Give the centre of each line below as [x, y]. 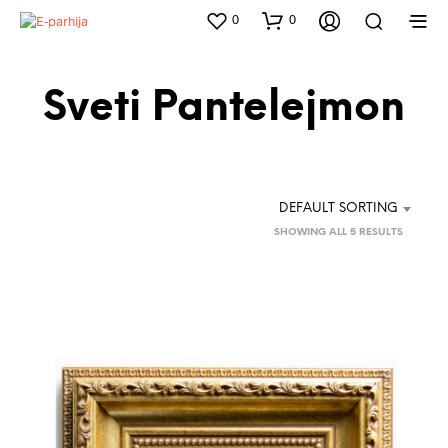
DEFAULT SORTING [338, 208]
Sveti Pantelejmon [224, 108]
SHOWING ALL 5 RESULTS [338, 232]
